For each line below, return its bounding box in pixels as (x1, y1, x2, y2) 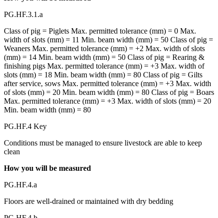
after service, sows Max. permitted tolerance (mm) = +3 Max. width (4, 79, 211, 88)
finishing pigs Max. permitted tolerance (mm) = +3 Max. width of (4, 61, 204, 70)
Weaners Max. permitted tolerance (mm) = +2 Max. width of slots (4, 44, 205, 53)
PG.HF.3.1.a (4, 10, 43, 18)
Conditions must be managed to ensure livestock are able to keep (4, 138, 202, 147)
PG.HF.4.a (4, 180, 37, 189)
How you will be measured (4, 163, 91, 172)
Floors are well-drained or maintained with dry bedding (4, 197, 173, 205)
